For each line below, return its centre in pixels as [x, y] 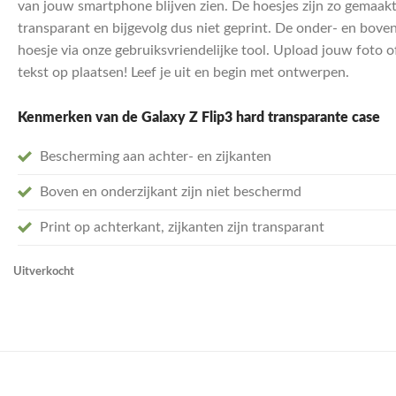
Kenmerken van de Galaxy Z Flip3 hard [142, 117]
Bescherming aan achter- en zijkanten [155, 156]
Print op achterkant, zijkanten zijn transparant [182, 227]
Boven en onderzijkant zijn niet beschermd [170, 191]
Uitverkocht [43, 271]
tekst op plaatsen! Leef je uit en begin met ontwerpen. [183, 72]
